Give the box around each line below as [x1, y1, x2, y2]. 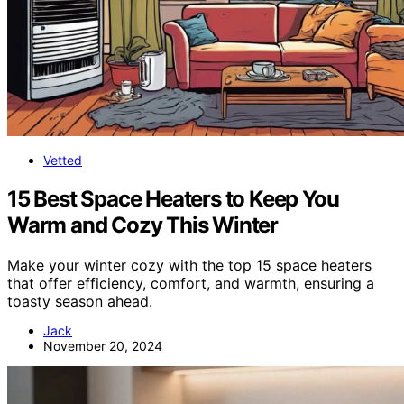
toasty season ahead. [7, 291, 152, 310]
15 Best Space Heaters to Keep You [7, 185, 339, 212]
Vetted [43, 152, 82, 168]
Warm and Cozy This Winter [7, 211, 278, 238]
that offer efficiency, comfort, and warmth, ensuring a [7, 273, 374, 292]
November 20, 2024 [43, 337, 162, 353]
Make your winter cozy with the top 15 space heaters [7, 255, 372, 274]
